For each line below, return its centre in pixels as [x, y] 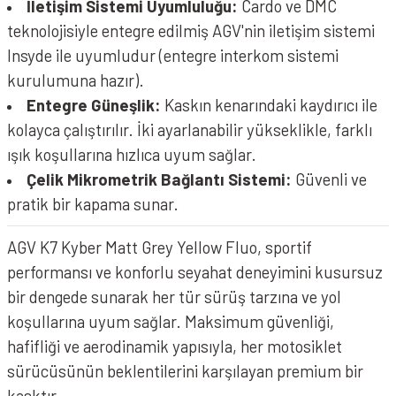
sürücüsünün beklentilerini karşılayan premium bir [185, 371]
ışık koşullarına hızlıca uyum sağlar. [132, 154]
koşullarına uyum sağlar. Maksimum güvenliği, [171, 321]
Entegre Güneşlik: [94, 105]
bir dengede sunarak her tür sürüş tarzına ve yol [174, 297]
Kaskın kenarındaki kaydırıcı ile [269, 105]
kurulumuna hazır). [76, 80]
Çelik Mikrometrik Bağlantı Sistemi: [159, 179]
